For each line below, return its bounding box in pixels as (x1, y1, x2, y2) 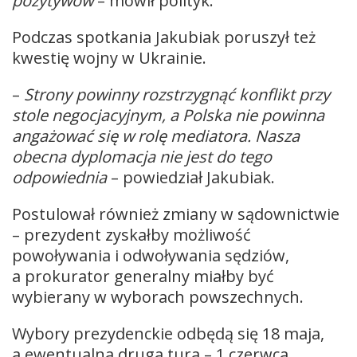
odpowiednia (12, 166, 107, 188)
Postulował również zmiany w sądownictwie (12, 202, 339, 225)
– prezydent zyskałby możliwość (12, 223, 251, 245)
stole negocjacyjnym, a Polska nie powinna (12, 104, 324, 126)
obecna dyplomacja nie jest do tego (12, 145, 272, 167)
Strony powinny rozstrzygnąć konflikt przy (24, 83, 330, 105)
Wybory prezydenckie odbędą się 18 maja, (12, 322, 324, 344)
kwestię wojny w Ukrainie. (12, 46, 206, 69)
